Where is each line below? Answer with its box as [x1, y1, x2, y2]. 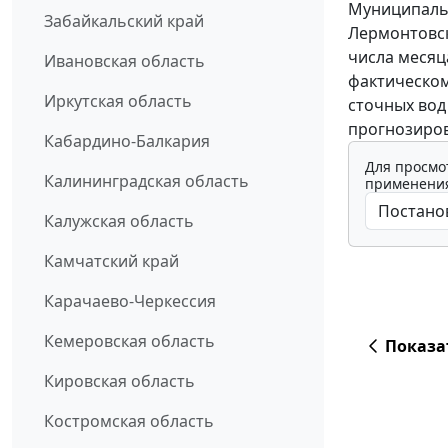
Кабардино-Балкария [44, 129, 210, 152]
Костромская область [44, 409, 214, 432]
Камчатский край [44, 249, 179, 272]
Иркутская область [44, 89, 192, 112]
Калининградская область [44, 169, 249, 192]
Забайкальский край [44, 9, 204, 32]
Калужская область [44, 209, 194, 232]
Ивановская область [44, 49, 205, 72]
